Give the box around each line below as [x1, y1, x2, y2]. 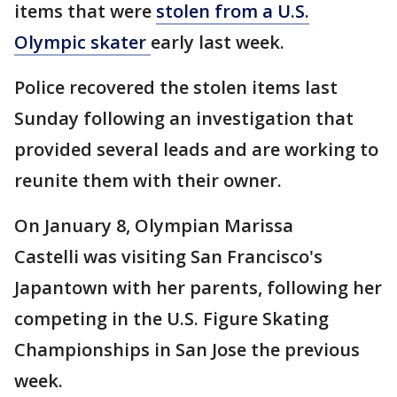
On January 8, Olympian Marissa [14, 214, 293, 237]
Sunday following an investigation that [14, 106, 354, 130]
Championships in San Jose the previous [14, 338, 360, 362]
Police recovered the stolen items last [14, 75, 338, 99]
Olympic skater [14, 30, 151, 54]
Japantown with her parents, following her [14, 276, 382, 300]
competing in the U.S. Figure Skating [14, 307, 329, 331]
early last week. [151, 30, 293, 54]
